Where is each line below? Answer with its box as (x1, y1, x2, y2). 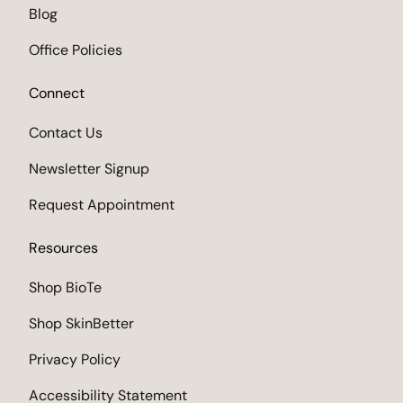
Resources (29, 237, 98, 257)
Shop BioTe (29, 277, 102, 297)
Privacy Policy (29, 349, 121, 369)
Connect (29, 83, 85, 103)
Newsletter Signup (29, 158, 149, 178)
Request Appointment (29, 194, 175, 214)
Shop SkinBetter (29, 313, 134, 333)
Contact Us (29, 122, 103, 142)
